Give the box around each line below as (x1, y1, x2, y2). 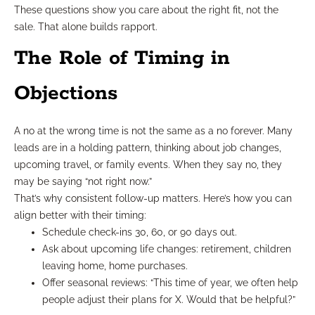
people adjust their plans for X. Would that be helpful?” (42, 293, 295, 305)
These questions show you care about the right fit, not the (14, 4, 278, 15)
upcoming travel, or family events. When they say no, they (14, 158, 282, 170)
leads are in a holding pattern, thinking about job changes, (14, 141, 281, 153)
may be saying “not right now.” (14, 175, 152, 187)
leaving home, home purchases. (42, 259, 188, 271)
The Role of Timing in (14, 45, 230, 71)
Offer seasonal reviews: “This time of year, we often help (42, 276, 298, 288)
